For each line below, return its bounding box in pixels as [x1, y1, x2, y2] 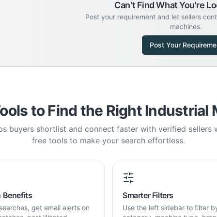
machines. [170, 22, 202, 31]
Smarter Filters [123, 190, 173, 200]
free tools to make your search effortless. [32, 136, 185, 145]
